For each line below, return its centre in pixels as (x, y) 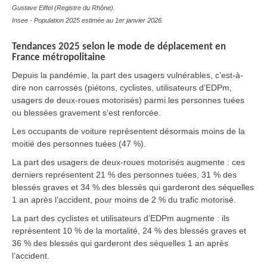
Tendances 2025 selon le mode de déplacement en (119, 46)
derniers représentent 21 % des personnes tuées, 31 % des (124, 174)
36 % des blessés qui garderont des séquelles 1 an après (120, 243)
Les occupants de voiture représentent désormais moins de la (128, 131)
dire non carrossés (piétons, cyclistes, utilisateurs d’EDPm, (122, 87)
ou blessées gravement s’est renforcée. (86, 112)
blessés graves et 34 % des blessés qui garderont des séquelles (133, 187)
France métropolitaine (59, 57)
